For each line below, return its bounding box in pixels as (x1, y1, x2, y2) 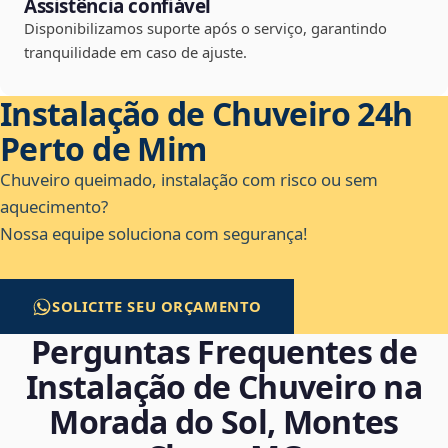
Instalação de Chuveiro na (26, 365, 422, 409)
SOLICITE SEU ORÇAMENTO (52, 296, 263, 317)
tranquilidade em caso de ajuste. (24, 42, 247, 63)
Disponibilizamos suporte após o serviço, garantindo (24, 18, 387, 39)
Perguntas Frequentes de (30, 330, 418, 374)
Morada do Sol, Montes (49, 400, 399, 444)
